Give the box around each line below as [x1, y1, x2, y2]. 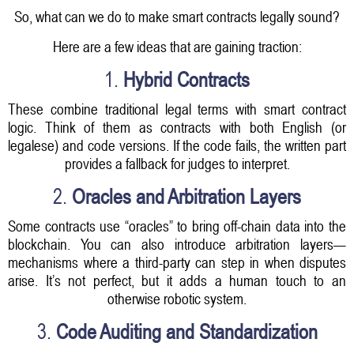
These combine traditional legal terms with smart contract [8, 100, 346, 118]
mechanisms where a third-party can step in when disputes [8, 253, 346, 271]
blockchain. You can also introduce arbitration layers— [8, 235, 346, 253]
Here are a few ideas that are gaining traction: [52, 37, 302, 55]
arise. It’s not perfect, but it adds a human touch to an [8, 271, 346, 289]
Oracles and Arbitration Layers [72, 184, 301, 209]
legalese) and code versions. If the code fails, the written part [8, 136, 346, 154]
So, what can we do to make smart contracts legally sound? [14, 7, 340, 25]
